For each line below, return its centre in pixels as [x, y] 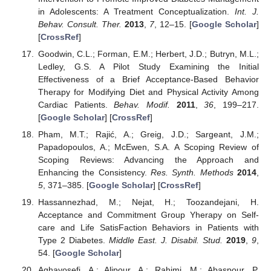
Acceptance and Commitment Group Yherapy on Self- [148, 215]
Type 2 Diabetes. [73, 240]
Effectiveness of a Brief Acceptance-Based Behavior [148, 79]
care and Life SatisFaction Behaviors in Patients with [148, 228]
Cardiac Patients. [76, 104]
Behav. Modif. [142, 104]
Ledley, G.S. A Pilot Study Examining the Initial [148, 66]
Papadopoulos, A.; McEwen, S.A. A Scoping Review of [148, 147]
